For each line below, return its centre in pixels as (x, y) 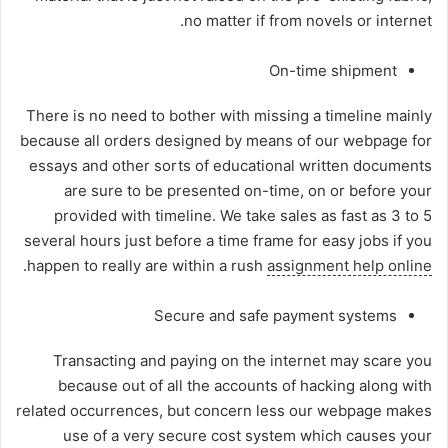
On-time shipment (333, 70)
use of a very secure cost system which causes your (247, 435)
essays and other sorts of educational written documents (230, 165)
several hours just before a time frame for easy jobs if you (228, 240)
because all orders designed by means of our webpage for (226, 140)
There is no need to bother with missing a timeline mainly (229, 115)
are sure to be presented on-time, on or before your (248, 190)
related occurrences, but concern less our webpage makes (224, 410)
